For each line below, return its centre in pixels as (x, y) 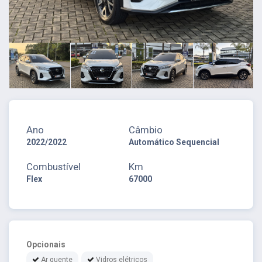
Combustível (54, 166)
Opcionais (46, 244)
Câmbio (146, 130)
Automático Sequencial (174, 142)
